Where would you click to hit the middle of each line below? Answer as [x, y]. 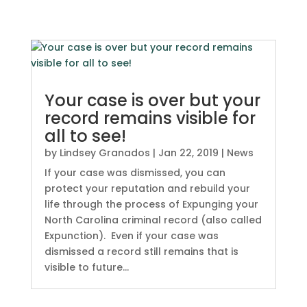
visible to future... [86, 267]
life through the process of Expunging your [151, 204]
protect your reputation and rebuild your [147, 188]
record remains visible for [150, 118]
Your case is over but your [152, 100]
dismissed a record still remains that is [141, 251]
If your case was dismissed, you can [135, 173]
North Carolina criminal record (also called [153, 220]
